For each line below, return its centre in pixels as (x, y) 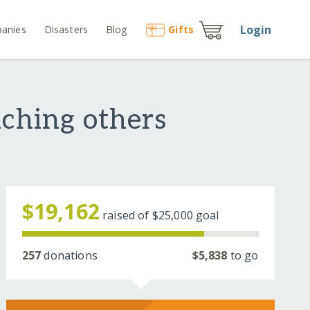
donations (69, 256)
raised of (127, 216)
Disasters (66, 29)
